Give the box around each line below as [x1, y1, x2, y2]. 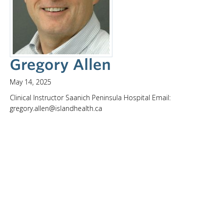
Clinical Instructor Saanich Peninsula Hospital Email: [10, 92, 171, 102]
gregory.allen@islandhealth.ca [10, 103, 102, 113]
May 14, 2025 [10, 77, 51, 87]
